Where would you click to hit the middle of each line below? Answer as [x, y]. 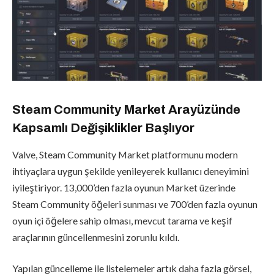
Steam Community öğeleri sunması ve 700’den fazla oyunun [135, 204]
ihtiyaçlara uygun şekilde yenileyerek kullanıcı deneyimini [131, 171]
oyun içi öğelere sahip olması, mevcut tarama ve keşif [122, 220]
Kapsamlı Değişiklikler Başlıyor [103, 128]
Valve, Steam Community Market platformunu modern [125, 154]
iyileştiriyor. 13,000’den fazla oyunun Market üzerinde [124, 187]
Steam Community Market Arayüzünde [126, 109]
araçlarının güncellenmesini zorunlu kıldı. [96, 237]
